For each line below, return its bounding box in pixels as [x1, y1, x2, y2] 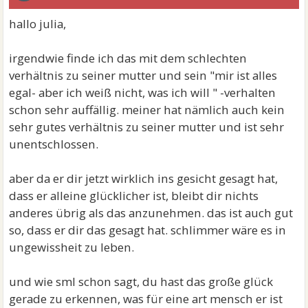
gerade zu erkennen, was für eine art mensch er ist [9, 291, 283, 307]
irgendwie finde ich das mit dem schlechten [9, 50, 247, 66]
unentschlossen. [9, 136, 99, 152]
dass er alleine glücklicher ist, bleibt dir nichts [9, 188, 259, 203]
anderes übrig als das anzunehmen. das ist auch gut [9, 205, 294, 221]
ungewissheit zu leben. [9, 239, 135, 255]
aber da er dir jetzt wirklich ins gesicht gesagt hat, [9, 170, 278, 186]
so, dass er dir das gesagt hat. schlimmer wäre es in [9, 222, 287, 238]
